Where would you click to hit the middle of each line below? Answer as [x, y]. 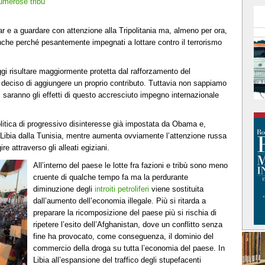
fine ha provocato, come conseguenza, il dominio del [123, 236]
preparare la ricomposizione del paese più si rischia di [125, 212]
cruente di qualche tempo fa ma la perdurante [111, 177]
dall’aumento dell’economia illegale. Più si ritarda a [119, 201]
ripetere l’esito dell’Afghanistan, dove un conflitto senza [128, 224]
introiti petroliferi [122, 189]
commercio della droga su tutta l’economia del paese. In [129, 248]
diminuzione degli [64, 189]
